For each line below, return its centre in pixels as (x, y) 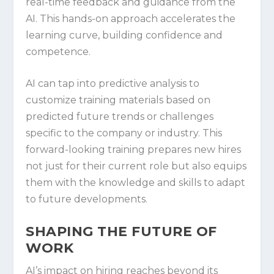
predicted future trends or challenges (120, 117)
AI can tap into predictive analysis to (113, 84)
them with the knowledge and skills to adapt (136, 183)
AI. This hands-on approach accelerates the (131, 18)
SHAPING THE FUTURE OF (121, 231)
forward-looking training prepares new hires (134, 150)
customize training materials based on (118, 100)
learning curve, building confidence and (124, 35)
